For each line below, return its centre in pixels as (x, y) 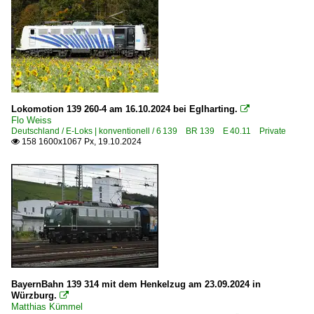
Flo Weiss (32, 121)
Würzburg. (34, 296)
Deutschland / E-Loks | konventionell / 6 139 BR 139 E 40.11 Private (149, 131)
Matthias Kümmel (47, 307)
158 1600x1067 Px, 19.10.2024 (81, 142)
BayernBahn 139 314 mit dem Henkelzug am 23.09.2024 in (136, 285)
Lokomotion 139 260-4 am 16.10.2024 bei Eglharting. (124, 109)
